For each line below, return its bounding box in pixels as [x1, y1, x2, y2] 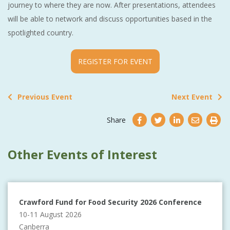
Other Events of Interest [8, 145, 157, 163]
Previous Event [17, 91, 72, 102]
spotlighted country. [8, 27, 73, 37]
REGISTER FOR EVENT [78, 56, 152, 66]
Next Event [171, 91, 213, 102]
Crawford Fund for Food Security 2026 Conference [19, 197, 202, 207]
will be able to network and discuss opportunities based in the [8, 13, 212, 24]
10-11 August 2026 [19, 209, 82, 219]
